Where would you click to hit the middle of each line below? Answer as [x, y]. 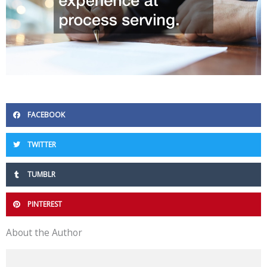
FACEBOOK [46, 115]
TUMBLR [41, 175]
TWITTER [42, 145]
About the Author [44, 233]
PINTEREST [45, 204]
